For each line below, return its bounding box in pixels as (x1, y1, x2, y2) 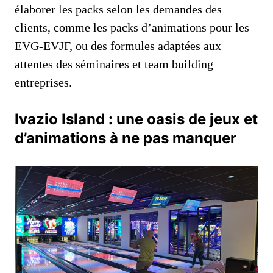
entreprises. (15, 75, 72, 89)
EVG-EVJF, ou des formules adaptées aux (15, 38, 221, 52)
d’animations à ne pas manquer (15, 129, 236, 147)
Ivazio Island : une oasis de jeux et (15, 110, 258, 128)
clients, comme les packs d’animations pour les (15, 20, 249, 34)
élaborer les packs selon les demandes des (15, 2, 222, 16)
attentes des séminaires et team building (15, 57, 213, 71)
